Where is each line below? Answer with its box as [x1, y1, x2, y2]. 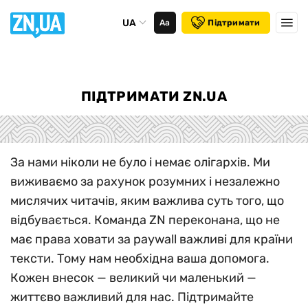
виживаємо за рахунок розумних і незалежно [10, 174, 280, 189]
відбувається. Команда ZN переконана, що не [10, 212, 280, 228]
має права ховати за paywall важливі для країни [10, 232, 293, 247]
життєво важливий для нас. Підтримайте [10, 289, 254, 305]
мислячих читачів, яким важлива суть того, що [10, 193, 284, 208]
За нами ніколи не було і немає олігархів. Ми [10, 155, 270, 170]
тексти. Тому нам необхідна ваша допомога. [10, 251, 269, 266]
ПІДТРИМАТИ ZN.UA [80, 88, 228, 104]
